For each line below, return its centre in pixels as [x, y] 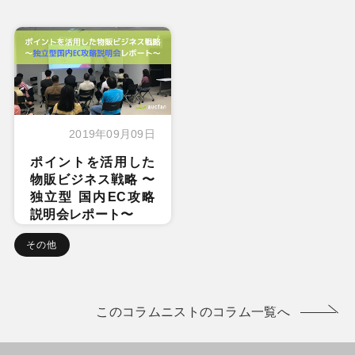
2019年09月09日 [112, 134]
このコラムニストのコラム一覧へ [193, 312]
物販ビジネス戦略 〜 [92, 180]
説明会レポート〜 [82, 215]
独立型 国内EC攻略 [92, 197]
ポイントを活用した [92, 162]
